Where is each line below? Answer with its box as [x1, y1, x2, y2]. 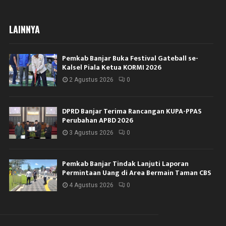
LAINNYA [9, 23, 40, 36]
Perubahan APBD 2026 [62, 114, 134, 126]
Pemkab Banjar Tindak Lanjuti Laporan [62, 158, 189, 170]
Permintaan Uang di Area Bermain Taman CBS [62, 167, 212, 179]
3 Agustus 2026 [69, 129, 114, 136]
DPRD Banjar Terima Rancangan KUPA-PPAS [62, 105, 202, 117]
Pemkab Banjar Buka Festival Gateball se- [62, 52, 199, 65]
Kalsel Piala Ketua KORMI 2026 [62, 62, 162, 74]
